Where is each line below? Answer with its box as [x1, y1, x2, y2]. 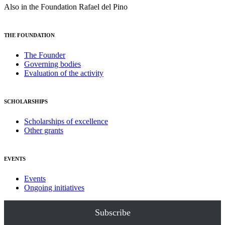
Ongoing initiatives [24, 183, 84, 192]
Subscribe [94, 207, 131, 217]
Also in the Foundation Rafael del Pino [4, 3, 128, 12]
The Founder [24, 51, 65, 60]
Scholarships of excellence [24, 117, 108, 126]
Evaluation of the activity [24, 69, 103, 78]
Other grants [24, 126, 63, 135]
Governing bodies [24, 60, 81, 69]
